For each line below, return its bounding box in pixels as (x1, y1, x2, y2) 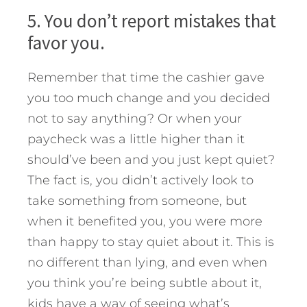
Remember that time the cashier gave (27, 69, 265, 85)
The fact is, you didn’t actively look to (27, 172, 254, 188)
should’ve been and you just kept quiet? (27, 151, 275, 167)
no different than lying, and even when (27, 254, 267, 270)
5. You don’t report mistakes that (27, 8, 276, 32)
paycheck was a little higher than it (27, 131, 245, 147)
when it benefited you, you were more (27, 213, 262, 229)
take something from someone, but (27, 193, 247, 208)
